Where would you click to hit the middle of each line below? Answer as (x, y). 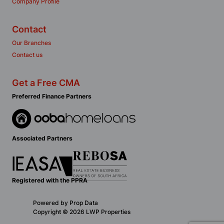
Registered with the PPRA (50, 180)
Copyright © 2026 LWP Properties (82, 212)
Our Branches (31, 43)
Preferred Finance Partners (52, 96)
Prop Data (84, 203)
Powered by (51, 203)
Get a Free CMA (46, 83)
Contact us (27, 55)
